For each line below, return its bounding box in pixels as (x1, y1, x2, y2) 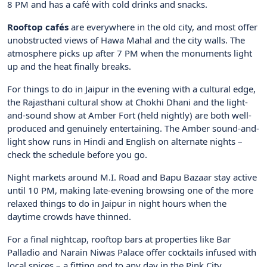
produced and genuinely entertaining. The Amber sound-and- (7, 122, 259, 135)
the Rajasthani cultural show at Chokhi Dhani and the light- (7, 96, 248, 108)
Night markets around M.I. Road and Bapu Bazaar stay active (7, 171, 257, 184)
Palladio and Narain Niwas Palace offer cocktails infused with (7, 246, 256, 259)
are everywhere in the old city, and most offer (69, 21, 257, 33)
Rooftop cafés (7, 21, 69, 33)
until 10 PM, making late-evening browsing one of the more (7, 184, 253, 197)
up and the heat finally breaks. (7, 60, 131, 73)
